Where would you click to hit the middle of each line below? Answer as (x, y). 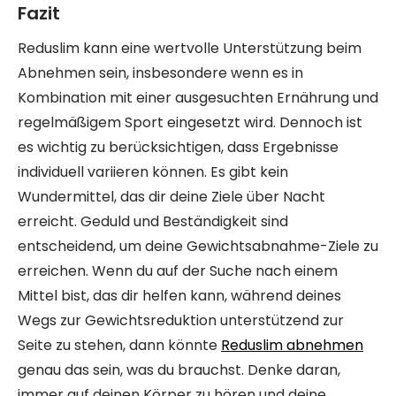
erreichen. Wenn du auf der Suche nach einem (178, 271)
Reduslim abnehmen (292, 345)
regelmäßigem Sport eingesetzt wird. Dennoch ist (190, 122)
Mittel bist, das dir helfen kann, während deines (179, 296)
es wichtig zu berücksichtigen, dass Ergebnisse (178, 147)
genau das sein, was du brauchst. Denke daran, (179, 370)
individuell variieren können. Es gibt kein (153, 172)
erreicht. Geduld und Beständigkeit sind (153, 221)
